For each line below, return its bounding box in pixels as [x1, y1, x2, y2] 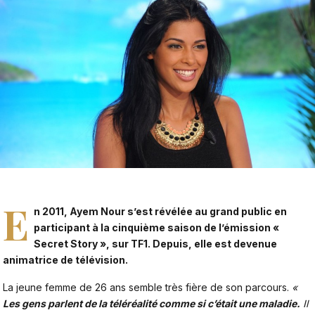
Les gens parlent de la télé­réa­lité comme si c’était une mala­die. [3, 297, 300, 310]
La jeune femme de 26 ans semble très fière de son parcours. [3, 281, 292, 294]
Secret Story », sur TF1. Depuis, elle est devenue [34, 237, 278, 250]
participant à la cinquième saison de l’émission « [34, 221, 280, 233]
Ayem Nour [70, 205, 126, 217]
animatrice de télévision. [3, 253, 128, 266]
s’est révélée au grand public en [125, 205, 288, 217]
